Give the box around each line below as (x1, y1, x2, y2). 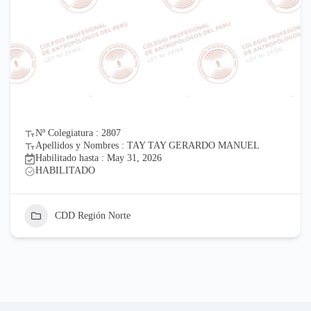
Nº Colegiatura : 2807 (35, 128, 121, 138)
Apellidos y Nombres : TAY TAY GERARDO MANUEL (35, 140, 260, 151)
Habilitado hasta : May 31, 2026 (35, 153, 162, 163)
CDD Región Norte (55, 210, 131, 221)
